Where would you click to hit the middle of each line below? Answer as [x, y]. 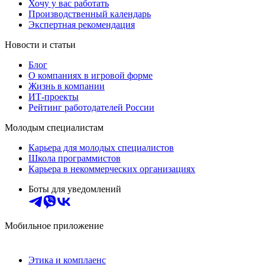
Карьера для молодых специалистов [101, 148]
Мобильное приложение [54, 226]
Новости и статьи [40, 45]
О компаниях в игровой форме [91, 76]
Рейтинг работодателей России [91, 108]
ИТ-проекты [54, 97]
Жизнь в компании [67, 86]
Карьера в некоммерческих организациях [112, 169]
